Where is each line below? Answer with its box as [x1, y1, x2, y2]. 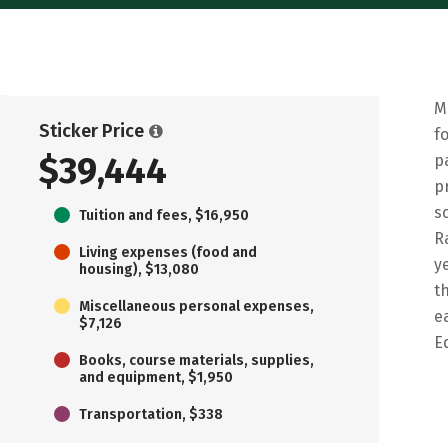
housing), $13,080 [79, 260, 199, 278]
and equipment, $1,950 [79, 368, 233, 386]
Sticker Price [39, 119, 144, 142]
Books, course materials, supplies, [79, 351, 314, 369]
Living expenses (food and [79, 243, 257, 261]
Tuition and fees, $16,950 [79, 206, 249, 224]
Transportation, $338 [79, 405, 223, 423]
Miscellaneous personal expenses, [79, 297, 314, 315]
